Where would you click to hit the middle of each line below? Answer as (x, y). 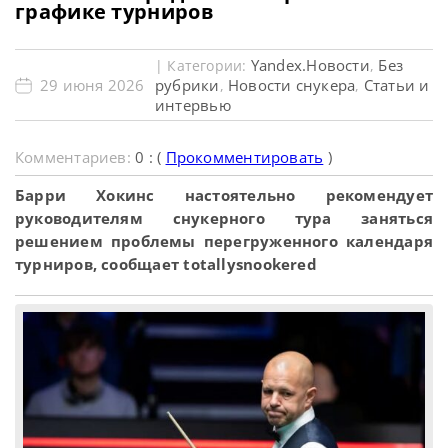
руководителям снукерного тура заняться (224, 218)
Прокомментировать (244, 157)
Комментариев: (75, 157)
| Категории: (203, 65)
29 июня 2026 (92, 85)
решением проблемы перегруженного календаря (224, 241)
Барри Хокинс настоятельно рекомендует (224, 195)
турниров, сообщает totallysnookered (166, 264)
